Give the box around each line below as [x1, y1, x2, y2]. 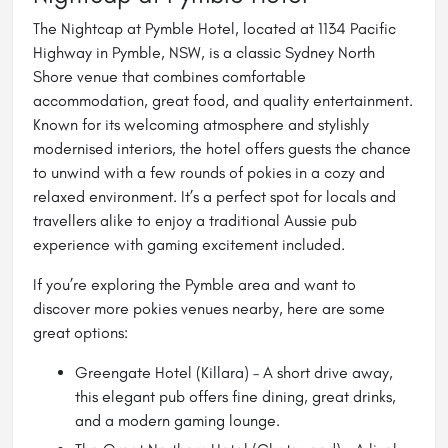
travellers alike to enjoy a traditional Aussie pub [33, 211, 357, 231]
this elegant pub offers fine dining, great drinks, [75, 387, 396, 407]
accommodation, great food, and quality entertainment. [33, 91, 413, 111]
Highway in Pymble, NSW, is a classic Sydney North [33, 43, 375, 63]
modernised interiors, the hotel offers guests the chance [33, 139, 411, 159]
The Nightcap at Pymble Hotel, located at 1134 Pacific [33, 19, 396, 39]
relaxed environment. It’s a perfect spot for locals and [33, 187, 396, 207]
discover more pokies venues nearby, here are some [33, 299, 385, 319]
